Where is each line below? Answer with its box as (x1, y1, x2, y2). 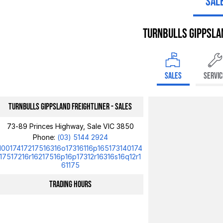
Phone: (32, 133, 57, 141)
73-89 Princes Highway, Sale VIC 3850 (6, 122, 134, 130)
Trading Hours (49, 179, 92, 190)
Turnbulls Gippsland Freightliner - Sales (8, 102, 132, 112)
